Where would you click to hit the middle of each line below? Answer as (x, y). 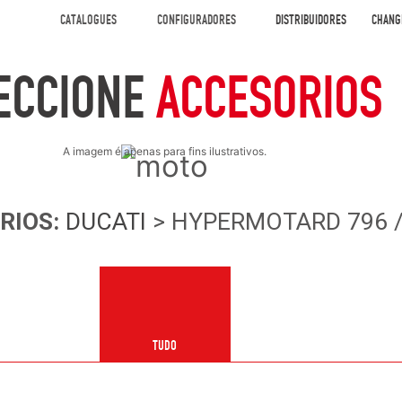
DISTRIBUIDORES (310, 20)
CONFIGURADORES (196, 20)
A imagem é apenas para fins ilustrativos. (165, 151)
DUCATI (105, 221)
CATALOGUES (88, 20)
